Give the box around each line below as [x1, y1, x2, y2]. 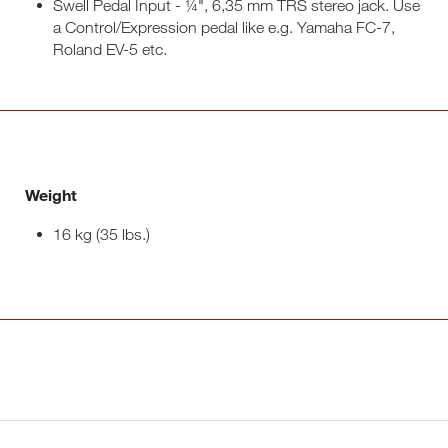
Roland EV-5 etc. [52, 40, 167, 58]
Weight [24, 185, 77, 204]
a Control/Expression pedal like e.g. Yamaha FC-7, [52, 18, 395, 36]
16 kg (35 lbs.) [52, 225, 150, 243]
